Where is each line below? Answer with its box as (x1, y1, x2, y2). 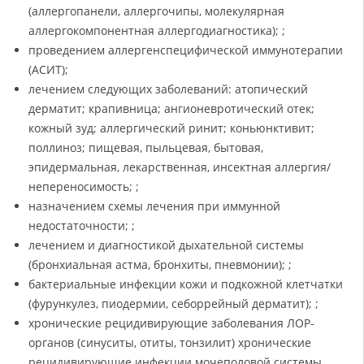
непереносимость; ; (28, 179, 139, 195)
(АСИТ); (28, 62, 68, 78)
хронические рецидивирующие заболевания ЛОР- (28, 315, 314, 331)
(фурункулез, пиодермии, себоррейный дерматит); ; (28, 296, 318, 312)
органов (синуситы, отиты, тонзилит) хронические (28, 335, 311, 351)
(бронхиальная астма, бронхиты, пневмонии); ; (28, 257, 292, 273)
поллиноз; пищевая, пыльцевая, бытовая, (28, 140, 263, 156)
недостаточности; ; (28, 218, 135, 234)
